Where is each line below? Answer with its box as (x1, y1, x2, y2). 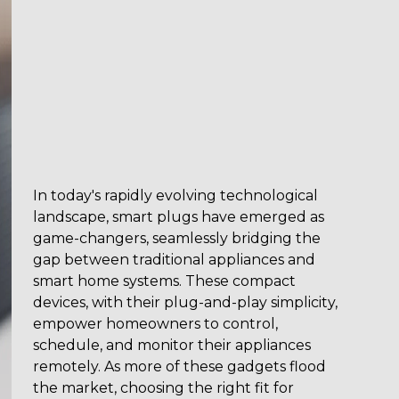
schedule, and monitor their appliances (33, 337, 312, 354)
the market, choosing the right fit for (33, 379, 295, 396)
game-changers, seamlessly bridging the (33, 230, 322, 247)
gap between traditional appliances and (33, 251, 316, 268)
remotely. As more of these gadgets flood (33, 358, 327, 375)
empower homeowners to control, (33, 315, 279, 332)
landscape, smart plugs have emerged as (33, 208, 325, 225)
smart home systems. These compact (33, 273, 297, 289)
